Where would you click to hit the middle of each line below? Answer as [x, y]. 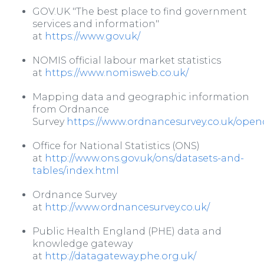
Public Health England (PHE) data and [127, 232]
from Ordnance [71, 110]
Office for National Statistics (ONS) [116, 146]
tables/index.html [76, 171]
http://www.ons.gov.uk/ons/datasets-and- [144, 159]
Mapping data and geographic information [141, 97]
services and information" [96, 24]
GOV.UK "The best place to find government [140, 12]
